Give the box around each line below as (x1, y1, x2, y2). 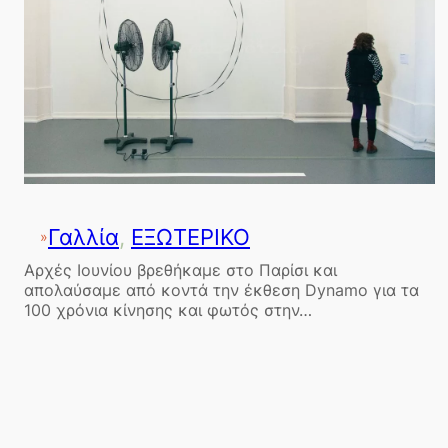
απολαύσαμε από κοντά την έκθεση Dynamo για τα (24, 279, 419, 300)
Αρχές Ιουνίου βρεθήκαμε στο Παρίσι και (24, 259, 337, 280)
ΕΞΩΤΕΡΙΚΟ (131, 223, 250, 251)
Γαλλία (48, 223, 119, 251)
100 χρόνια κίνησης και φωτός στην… (24, 299, 312, 320)
